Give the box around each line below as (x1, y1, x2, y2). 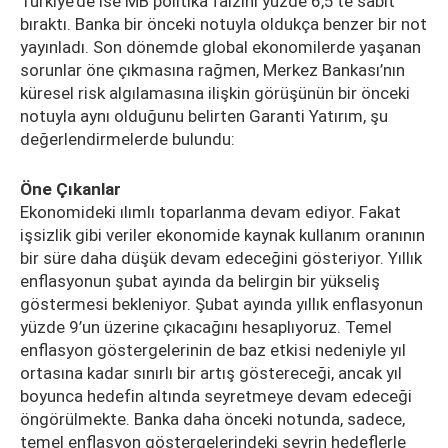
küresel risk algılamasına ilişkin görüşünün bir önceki (20, 83, 410, 103)
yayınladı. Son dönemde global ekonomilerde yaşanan (20, 37, 421, 57)
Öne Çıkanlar (20, 179, 121, 199)
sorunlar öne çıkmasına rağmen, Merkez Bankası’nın (20, 60, 405, 80)
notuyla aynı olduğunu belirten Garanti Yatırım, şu (20, 106, 388, 126)
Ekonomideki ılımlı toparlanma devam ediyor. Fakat (20, 202, 401, 222)
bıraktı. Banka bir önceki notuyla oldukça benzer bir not (20, 14, 427, 34)
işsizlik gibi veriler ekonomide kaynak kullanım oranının (20, 225, 425, 245)
